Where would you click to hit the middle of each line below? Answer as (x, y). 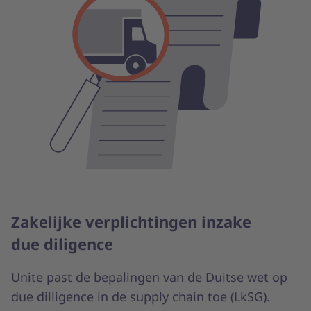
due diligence (62, 244)
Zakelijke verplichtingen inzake (131, 222)
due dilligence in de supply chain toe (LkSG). (141, 297)
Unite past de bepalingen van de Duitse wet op (149, 277)
